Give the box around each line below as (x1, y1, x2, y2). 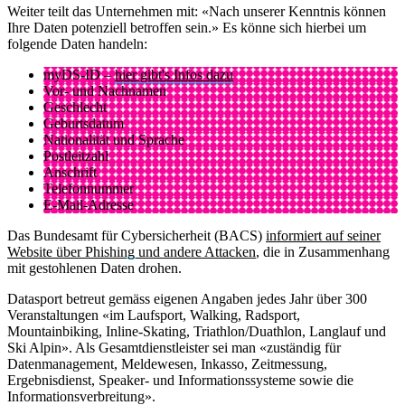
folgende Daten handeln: (7, 35, 147, 52)
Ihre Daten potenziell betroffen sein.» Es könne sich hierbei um (7, 19, 366, 35)
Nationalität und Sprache (43, 131, 184, 147)
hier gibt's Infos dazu (115, 66, 233, 82)
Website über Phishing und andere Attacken (7, 243, 256, 259)
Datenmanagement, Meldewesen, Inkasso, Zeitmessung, (7, 355, 327, 372)
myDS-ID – (43, 66, 115, 82)
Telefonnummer (43, 180, 134, 196)
